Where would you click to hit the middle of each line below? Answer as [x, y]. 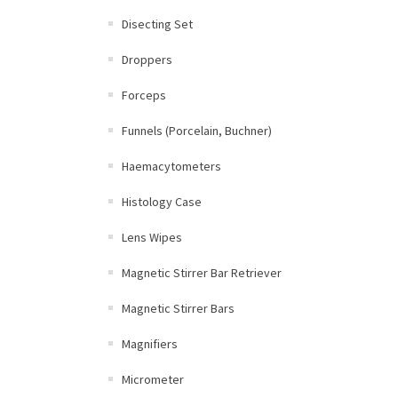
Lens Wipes [152, 237]
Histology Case [162, 202]
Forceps [144, 95]
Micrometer [153, 379]
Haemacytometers [171, 166]
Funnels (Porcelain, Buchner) [197, 131]
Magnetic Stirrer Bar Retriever [202, 273]
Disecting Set [157, 24]
